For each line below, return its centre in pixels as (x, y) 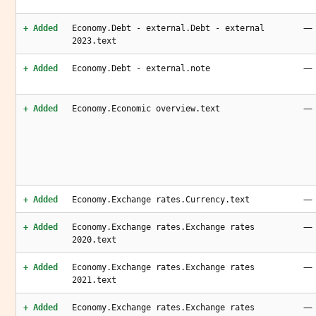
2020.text (94, 240)
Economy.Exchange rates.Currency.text (161, 200)
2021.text (94, 280)
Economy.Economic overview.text (146, 109)
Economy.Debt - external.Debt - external (168, 28)
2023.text (94, 41)
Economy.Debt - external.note (141, 68)
